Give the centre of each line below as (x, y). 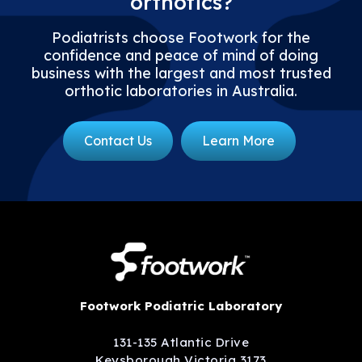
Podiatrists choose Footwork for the (181, 38)
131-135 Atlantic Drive (181, 342)
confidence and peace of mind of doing (181, 56)
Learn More (238, 141)
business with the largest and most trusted (181, 74)
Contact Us (118, 141)
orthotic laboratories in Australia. (181, 91)
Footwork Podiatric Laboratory (181, 306)
